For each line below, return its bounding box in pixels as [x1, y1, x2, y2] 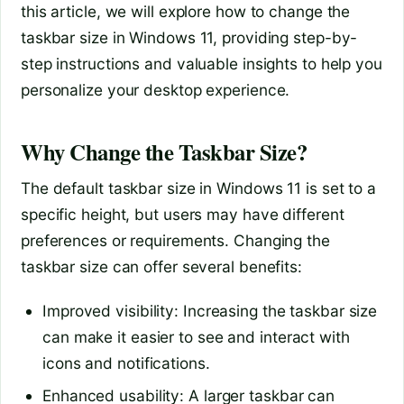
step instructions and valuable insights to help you [21, 53, 382, 73]
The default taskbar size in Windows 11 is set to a [21, 179, 376, 198]
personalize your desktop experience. [21, 79, 290, 99]
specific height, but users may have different [21, 205, 344, 225]
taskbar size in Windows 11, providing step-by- [21, 27, 358, 47]
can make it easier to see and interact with [42, 326, 350, 346]
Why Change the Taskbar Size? [21, 134, 308, 168]
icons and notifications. [42, 353, 210, 372]
